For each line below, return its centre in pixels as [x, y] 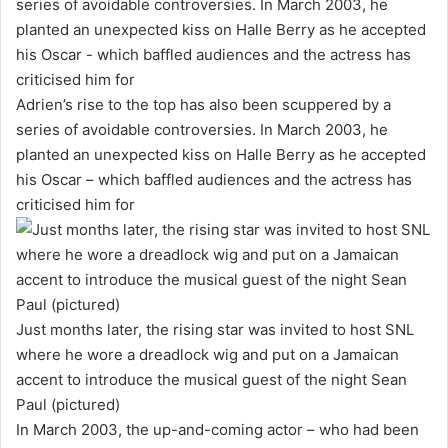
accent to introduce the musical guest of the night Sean [211, 379]
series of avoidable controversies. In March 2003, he [202, 129]
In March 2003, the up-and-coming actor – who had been [217, 429]
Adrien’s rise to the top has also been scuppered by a [203, 104]
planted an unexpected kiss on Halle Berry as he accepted [221, 154]
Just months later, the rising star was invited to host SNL [215, 329]
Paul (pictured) [68, 404]
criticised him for [75, 204]
